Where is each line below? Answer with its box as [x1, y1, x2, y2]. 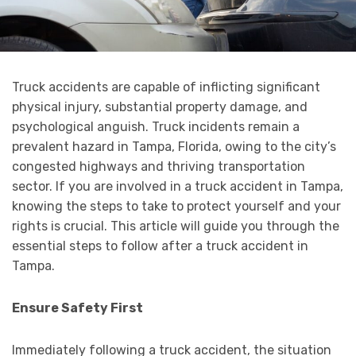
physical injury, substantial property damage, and [12, 99, 308, 115]
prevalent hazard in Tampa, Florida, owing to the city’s [12, 139, 336, 155]
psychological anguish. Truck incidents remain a [12, 119, 300, 135]
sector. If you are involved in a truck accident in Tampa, [12, 179, 343, 195]
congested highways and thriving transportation [12, 159, 305, 175]
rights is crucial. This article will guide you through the [12, 219, 339, 234]
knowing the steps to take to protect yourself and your [12, 199, 341, 215]
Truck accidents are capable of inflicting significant [12, 79, 320, 95]
